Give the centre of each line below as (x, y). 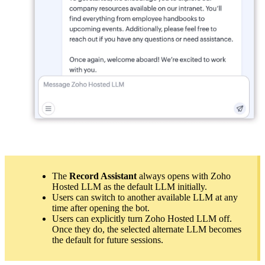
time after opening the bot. (101, 208)
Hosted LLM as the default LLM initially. (130, 186)
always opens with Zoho (184, 176)
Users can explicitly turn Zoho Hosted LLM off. (142, 218)
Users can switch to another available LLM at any (145, 197)
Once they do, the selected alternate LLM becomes (147, 229)
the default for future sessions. (108, 240)
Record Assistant (102, 176)
